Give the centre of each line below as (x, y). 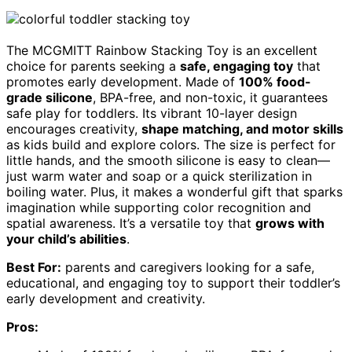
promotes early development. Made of (123, 81)
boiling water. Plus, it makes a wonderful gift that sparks (174, 191)
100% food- (275, 81)
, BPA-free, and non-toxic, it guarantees (210, 97)
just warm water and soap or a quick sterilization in (159, 176)
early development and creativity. (106, 298)
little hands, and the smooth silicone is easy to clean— (168, 160)
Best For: (34, 267)
